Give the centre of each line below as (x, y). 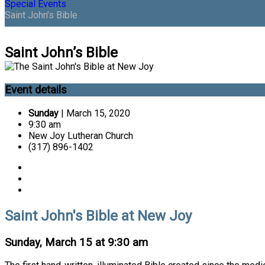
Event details (36, 90)
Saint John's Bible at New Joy (98, 216)
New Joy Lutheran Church (81, 135)
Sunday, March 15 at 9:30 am (76, 242)
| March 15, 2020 (94, 113)
